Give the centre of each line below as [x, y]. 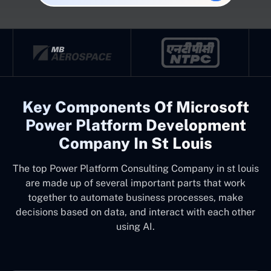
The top [30, 168]
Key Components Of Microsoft [135, 107]
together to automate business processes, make [135, 198]
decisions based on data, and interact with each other [135, 212]
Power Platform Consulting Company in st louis [154, 168]
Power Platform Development [135, 125]
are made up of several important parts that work [135, 183]
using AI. [135, 227]
